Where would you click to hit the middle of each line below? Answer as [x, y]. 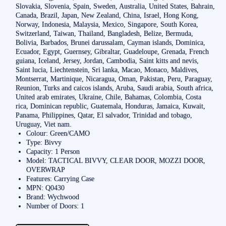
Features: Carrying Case [61, 178]
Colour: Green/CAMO [58, 133]
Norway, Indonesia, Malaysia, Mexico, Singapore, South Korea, [107, 24]
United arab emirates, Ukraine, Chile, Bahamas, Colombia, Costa [108, 97]
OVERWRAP [46, 169]
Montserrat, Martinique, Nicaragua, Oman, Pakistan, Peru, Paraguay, [114, 78]
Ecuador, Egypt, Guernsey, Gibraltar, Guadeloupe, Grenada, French [112, 51]
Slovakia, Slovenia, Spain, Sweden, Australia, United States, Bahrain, [115, 6]
